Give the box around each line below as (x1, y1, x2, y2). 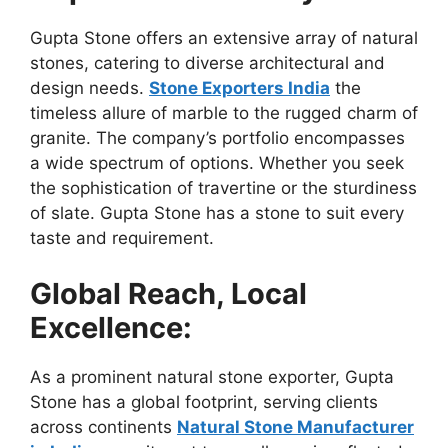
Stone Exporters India (149, 78, 330, 99)
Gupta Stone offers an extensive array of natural (30, 28, 418, 49)
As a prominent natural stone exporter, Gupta (30, 366, 394, 387)
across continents (30, 416, 177, 437)
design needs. (30, 78, 149, 99)
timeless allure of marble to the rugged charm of (30, 103, 418, 124)
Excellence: (30, 309, 192, 345)
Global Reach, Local (30, 275, 307, 311)
